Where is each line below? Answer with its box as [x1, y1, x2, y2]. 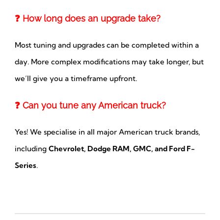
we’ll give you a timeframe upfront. [14, 74, 137, 83]
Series [14, 161, 36, 170]
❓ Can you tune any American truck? [14, 100, 166, 111]
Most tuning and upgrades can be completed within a [14, 40, 199, 50]
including [14, 144, 49, 154]
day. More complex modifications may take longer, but [14, 57, 204, 67]
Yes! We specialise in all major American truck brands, [14, 127, 200, 137]
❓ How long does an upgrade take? [14, 13, 161, 24]
